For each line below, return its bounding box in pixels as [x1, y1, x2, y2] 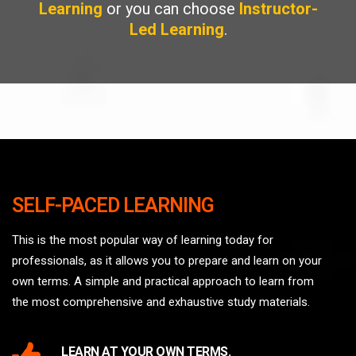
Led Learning [129, 20, 224, 39]
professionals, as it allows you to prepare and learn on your [12, 253, 322, 268]
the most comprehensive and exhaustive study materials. [12, 295, 310, 309]
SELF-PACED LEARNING [12, 194, 214, 217]
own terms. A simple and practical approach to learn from [12, 274, 314, 288]
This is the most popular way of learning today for [12, 233, 273, 247]
